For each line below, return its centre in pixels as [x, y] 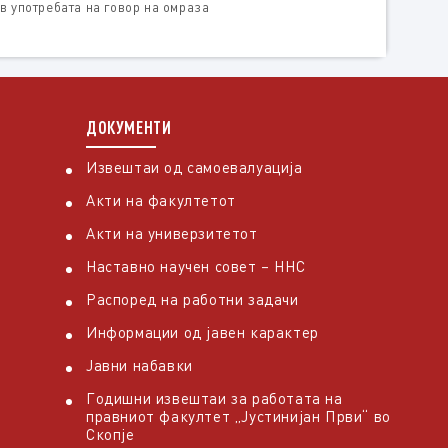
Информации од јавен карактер [202, 332]
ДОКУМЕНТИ [129, 127]
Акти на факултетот [161, 200]
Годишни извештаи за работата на [214, 398]
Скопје [110, 434]
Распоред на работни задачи [192, 299]
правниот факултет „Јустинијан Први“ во [238, 416]
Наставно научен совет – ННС [196, 266]
